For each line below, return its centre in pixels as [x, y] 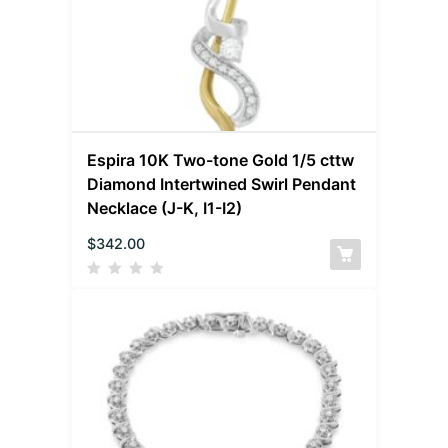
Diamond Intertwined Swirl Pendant [222, 183]
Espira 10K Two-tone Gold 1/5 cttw [221, 159]
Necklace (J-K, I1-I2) [165, 207]
